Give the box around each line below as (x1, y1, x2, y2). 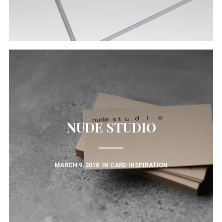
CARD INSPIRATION (110, 162, 167, 169)
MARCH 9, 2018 (55, 162, 99, 169)
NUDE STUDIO (66, 118, 156, 136)
